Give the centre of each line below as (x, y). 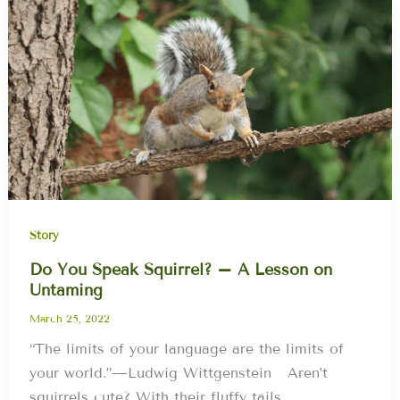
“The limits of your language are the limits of (187, 348)
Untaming (67, 291)
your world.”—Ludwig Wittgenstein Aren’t (179, 372)
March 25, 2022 (70, 319)
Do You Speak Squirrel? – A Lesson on (181, 270)
